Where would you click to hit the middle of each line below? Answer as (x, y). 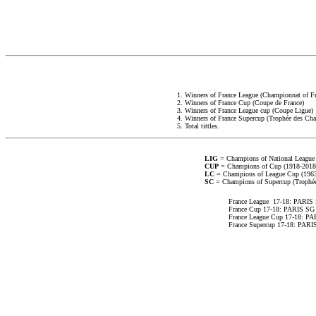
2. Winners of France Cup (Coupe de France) (240, 103)
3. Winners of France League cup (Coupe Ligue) (245, 110)
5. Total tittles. (198, 126)
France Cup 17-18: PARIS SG (271, 209)
